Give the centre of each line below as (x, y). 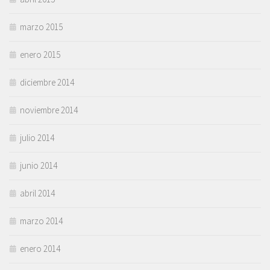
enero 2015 (40, 54)
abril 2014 (37, 193)
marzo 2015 (41, 27)
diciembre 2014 (47, 82)
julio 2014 (37, 137)
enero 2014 (40, 248)
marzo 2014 (41, 221)
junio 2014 (39, 165)
